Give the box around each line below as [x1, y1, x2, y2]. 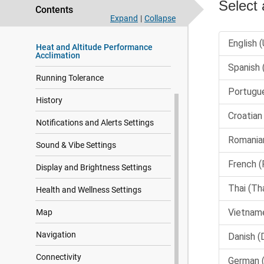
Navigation [36, 230, 76, 239]
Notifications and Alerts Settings [36, 118, 154, 127]
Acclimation [35, 51, 80, 60]
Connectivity [36, 252, 81, 262]
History [36, 95, 62, 105]
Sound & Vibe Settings [36, 140, 116, 150]
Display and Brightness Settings [36, 163, 151, 172]
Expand [110, 14, 138, 23]
